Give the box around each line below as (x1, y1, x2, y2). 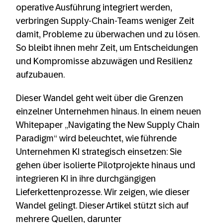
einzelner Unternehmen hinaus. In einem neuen (16, 107, 201, 117)
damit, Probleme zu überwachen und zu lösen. (16, 29, 200, 40)
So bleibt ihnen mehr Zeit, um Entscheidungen (16, 43, 198, 53)
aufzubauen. (16, 70, 65, 80)
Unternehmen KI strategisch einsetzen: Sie (16, 147, 182, 157)
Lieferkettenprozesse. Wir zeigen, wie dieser (16, 187, 190, 198)
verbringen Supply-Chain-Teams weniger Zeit (16, 16, 194, 26)
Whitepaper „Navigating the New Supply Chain (16, 120, 200, 130)
